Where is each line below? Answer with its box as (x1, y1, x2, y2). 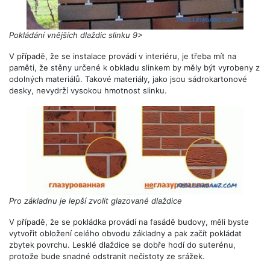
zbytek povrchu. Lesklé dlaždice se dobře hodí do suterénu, (9, 240, 236, 250)
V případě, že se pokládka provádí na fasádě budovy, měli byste (9, 217, 249, 227)
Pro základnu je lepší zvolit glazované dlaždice (9, 196, 182, 206)
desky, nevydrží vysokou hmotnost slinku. (9, 85, 167, 95)
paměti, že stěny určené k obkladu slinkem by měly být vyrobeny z (9, 62, 260, 72)
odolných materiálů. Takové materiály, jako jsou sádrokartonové (9, 74, 247, 84)
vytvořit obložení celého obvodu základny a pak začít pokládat (9, 228, 242, 239)
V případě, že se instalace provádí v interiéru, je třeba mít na (9, 51, 236, 61)
